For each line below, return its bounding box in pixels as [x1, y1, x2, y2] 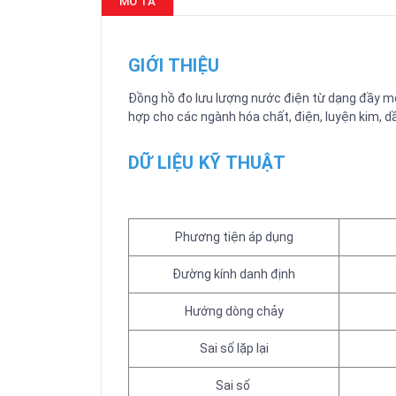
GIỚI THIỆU [128, 55, 220, 76]
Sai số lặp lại [199, 341, 269, 355]
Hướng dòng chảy [184, 304, 284, 318]
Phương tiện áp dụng [174, 230, 293, 244]
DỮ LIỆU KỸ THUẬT [128, 152, 286, 173]
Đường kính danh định [172, 267, 295, 281]
